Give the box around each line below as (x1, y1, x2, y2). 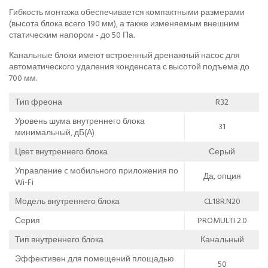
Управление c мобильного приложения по (15, 163, 178, 178)
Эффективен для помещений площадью (15, 251, 174, 266)
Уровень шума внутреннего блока (15, 114, 145, 128)
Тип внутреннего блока (15, 232, 103, 246)
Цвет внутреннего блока (15, 144, 108, 159)
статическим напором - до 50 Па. (9, 28, 135, 42)
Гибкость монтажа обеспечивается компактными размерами (9, 5, 245, 19)
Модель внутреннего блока (15, 194, 120, 208)
